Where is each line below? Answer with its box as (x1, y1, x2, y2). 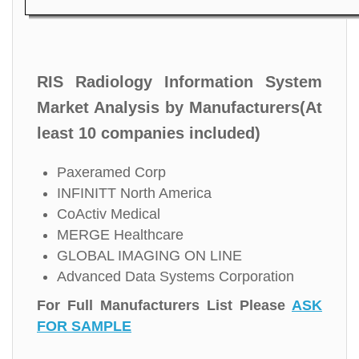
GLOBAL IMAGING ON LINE (57, 248, 242, 264)
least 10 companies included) (37, 124, 260, 142)
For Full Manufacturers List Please (37, 297, 292, 313)
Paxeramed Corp (57, 164, 166, 180)
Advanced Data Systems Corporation (57, 268, 294, 284)
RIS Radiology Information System (37, 73, 322, 91)
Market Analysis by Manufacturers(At (37, 99, 322, 116)
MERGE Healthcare (57, 227, 184, 243)
